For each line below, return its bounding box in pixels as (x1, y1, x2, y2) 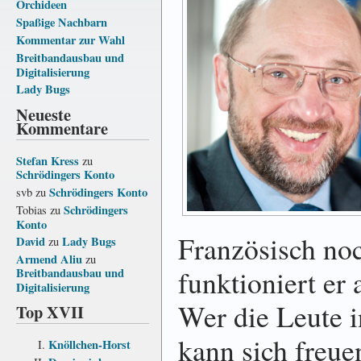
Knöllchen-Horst (48, 335, 131, 353)
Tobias (16, 201, 47, 218)
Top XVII (16, 299, 84, 324)
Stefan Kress (16, 151, 79, 169)
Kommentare (16, 115, 108, 140)
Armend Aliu (16, 250, 82, 268)
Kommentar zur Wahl (16, 31, 125, 48)
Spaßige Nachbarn (16, 13, 107, 31)
